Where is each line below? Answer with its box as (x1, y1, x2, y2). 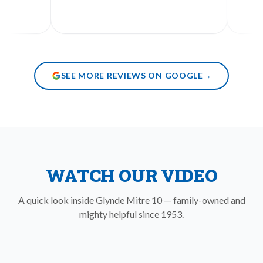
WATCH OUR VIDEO (46, 164, 217, 187)
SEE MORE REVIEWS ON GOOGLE (60, 70, 203, 80)
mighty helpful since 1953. (79, 208, 184, 220)
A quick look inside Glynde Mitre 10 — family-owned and (18, 194, 245, 205)
